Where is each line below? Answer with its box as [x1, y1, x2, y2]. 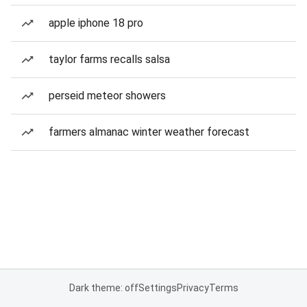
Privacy [176, 282, 209, 293]
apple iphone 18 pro [49, 16, 143, 29]
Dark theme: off [69, 282, 138, 293]
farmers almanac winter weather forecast [49, 125, 249, 138]
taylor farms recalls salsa [49, 53, 170, 66]
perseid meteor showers [49, 89, 166, 102]
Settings [138, 282, 177, 293]
